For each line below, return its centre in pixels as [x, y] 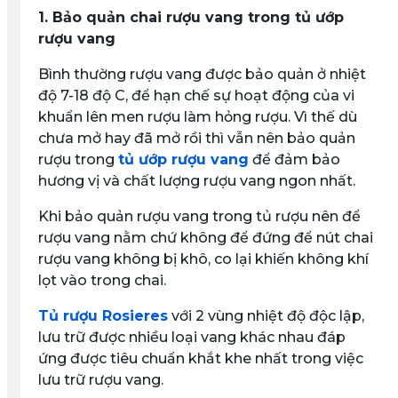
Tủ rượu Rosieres [103, 316]
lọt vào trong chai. [103, 280]
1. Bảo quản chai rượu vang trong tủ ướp [191, 17]
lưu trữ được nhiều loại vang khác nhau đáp [191, 337]
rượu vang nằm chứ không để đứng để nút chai [205, 238]
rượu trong [78, 159]
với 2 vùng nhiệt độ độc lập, [266, 316]
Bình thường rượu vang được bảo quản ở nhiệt [202, 74]
